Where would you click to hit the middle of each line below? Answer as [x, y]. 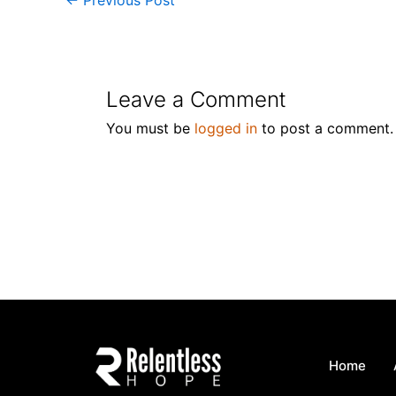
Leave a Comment [196, 99]
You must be [150, 128]
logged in [226, 128]
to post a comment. [325, 128]
